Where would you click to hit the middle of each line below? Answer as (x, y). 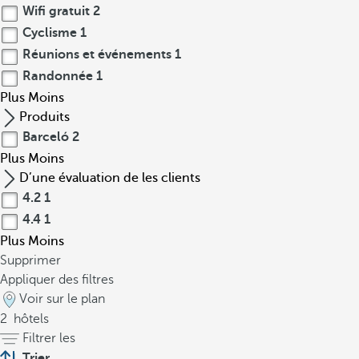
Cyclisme (50, 33)
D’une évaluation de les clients (110, 178)
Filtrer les (49, 338)
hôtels (30, 319)
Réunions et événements (97, 54)
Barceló (46, 137)
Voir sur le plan (62, 299)
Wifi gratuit (56, 11)
